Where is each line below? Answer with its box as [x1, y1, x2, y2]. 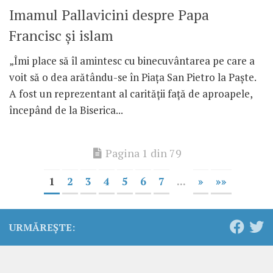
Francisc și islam [9, 26, 113, 46]
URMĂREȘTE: [9, 221, 75, 235]
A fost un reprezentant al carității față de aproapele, [9, 87, 252, 101]
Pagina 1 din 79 [105, 146, 182, 161]
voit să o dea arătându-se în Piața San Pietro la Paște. [9, 70, 256, 85]
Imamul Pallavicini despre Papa [9, 5, 209, 25]
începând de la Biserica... [9, 103, 123, 118]
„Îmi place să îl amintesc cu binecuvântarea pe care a [9, 54, 255, 68]
